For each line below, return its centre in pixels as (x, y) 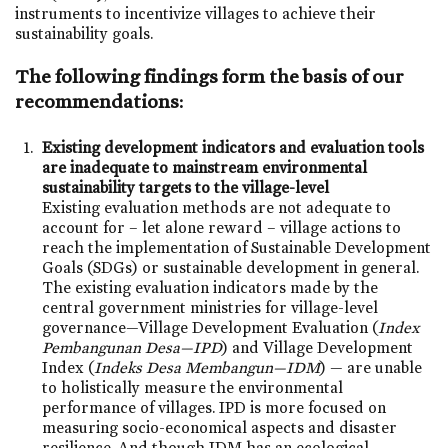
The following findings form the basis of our (209, 75)
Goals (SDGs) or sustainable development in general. (231, 267)
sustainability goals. (84, 34)
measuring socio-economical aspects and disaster (220, 427)
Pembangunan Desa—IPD (132, 347)
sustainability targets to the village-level (186, 187)
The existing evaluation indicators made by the (210, 287)
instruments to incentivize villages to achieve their (195, 14)
